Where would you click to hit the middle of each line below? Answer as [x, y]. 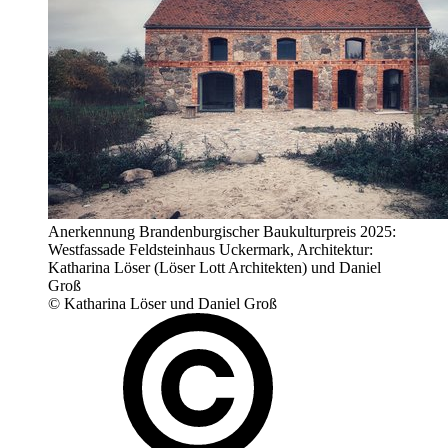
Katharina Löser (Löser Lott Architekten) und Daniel [214, 268]
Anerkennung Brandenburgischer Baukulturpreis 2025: [222, 232]
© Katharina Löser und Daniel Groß [162, 304]
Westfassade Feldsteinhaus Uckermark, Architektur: [210, 250]
